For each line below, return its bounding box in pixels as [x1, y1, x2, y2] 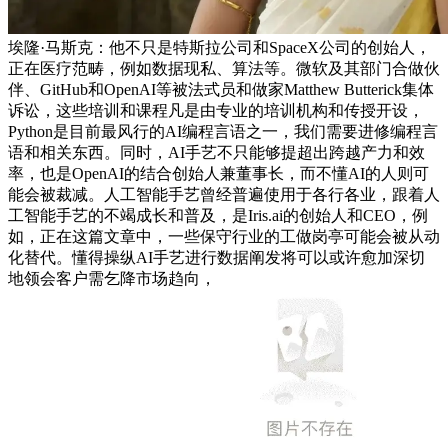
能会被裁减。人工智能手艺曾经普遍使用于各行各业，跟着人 [8, 185, 440, 203]
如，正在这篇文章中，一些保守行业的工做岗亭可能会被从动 [8, 227, 440, 245]
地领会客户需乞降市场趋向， [8, 269, 216, 287]
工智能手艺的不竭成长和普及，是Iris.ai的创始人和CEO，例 [8, 206, 428, 224]
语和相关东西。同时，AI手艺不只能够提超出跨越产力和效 [8, 143, 425, 161]
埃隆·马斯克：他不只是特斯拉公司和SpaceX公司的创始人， [8, 38, 431, 56]
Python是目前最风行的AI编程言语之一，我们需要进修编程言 [8, 122, 438, 140]
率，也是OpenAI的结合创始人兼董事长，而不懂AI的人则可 [8, 164, 429, 182]
